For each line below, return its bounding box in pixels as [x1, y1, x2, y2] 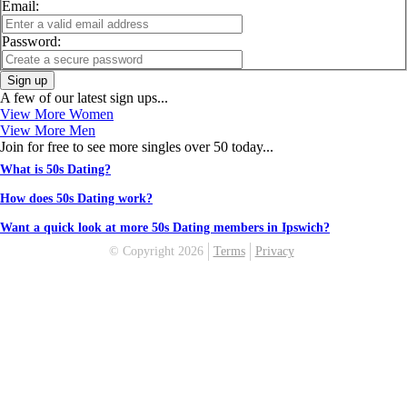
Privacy [254, 244, 294, 258]
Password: [2, 34, 61, 49]
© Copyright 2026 [108, 244, 203, 258]
